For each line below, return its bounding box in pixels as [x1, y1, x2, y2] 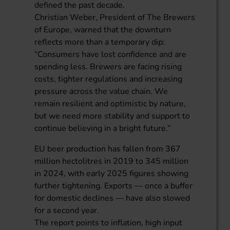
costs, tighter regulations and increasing [34, 73, 183, 85]
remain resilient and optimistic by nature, [34, 98, 186, 109]
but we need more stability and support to [34, 110, 190, 122]
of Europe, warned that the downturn [34, 24, 171, 35]
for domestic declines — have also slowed [34, 192, 190, 204]
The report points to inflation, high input [34, 217, 183, 228]
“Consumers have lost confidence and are [34, 48, 187, 60]
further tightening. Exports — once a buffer [34, 180, 193, 191]
